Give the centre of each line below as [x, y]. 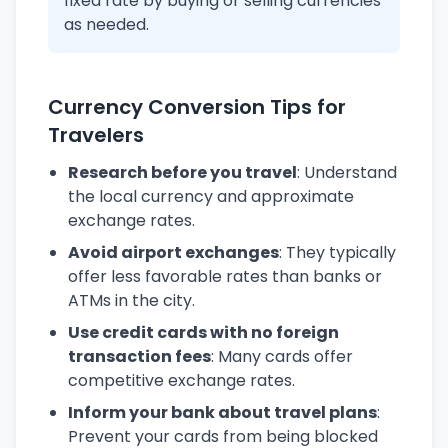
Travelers [96, 135]
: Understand [347, 172]
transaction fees [139, 356]
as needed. [106, 24]
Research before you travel [182, 172]
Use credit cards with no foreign [203, 332]
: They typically [337, 252]
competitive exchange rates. [181, 380]
